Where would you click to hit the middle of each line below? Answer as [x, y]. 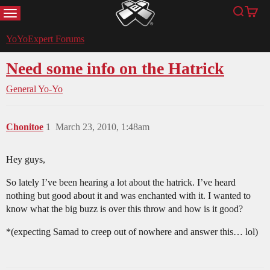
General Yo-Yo [34, 89]
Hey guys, [26, 160]
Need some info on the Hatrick [115, 69]
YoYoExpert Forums [45, 39]
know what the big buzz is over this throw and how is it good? [124, 209]
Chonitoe [25, 127]
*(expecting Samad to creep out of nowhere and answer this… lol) [132, 232]
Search [250, 17]
